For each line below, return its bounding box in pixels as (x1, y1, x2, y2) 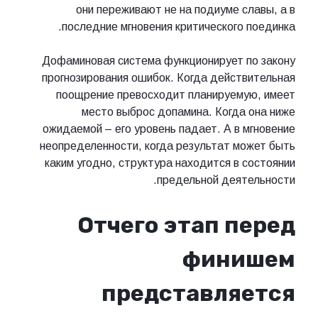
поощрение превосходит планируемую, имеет (56, 89, 295, 102)
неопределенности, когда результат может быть (40, 140, 295, 153)
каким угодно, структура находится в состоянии (45, 157, 295, 170)
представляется (102, 279, 295, 307)
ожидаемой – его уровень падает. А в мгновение (43, 123, 295, 136)
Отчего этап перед (77, 211, 295, 238)
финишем (182, 245, 295, 273)
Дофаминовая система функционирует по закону (42, 55, 295, 67)
